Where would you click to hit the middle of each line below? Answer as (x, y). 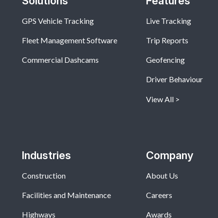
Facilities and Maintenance (66, 195)
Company (169, 155)
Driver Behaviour (174, 79)
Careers (159, 195)
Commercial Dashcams (60, 60)
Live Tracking (168, 21)
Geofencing (165, 60)
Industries (46, 155)
